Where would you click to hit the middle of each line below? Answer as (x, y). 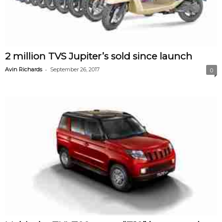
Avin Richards (24, 69)
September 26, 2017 (75, 69)
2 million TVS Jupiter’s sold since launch (99, 56)
